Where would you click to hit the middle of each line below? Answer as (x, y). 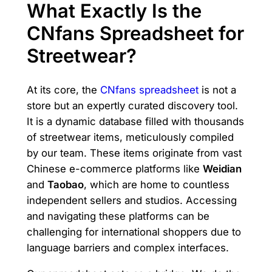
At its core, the (63, 90)
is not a (217, 90)
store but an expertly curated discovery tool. (132, 106)
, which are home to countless (156, 185)
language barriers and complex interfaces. (127, 248)
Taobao (65, 185)
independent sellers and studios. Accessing (131, 201)
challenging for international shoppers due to (134, 232)
